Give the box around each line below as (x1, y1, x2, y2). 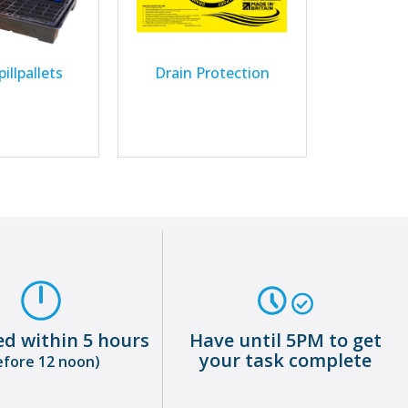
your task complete (199, 347, 372, 372)
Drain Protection (155, 62, 270, 83)
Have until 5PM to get (189, 327, 382, 352)
